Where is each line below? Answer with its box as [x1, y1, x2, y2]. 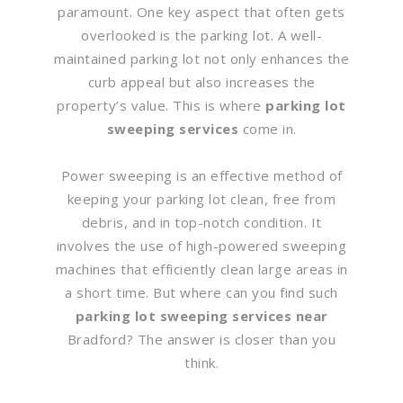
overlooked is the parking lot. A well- [81, 25, 322, 44]
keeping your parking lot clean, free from [67, 189, 336, 208]
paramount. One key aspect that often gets [58, 2, 345, 21]
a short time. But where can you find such [65, 282, 338, 301]
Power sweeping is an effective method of [60, 166, 343, 184]
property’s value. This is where [57, 95, 266, 114]
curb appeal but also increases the [87, 72, 316, 91]
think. [184, 353, 219, 372]
